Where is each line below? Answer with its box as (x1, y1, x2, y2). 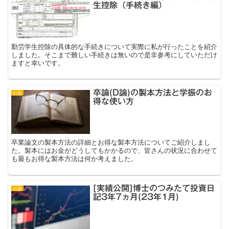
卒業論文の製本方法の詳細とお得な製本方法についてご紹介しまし (11, 137, 211, 147)
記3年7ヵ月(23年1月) (93, 193, 179, 201)
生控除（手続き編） (93, 1, 167, 10)
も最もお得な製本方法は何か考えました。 (11, 153, 138, 164)
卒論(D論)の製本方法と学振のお (93, 88, 213, 97)
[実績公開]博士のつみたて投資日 (93, 184, 215, 193)
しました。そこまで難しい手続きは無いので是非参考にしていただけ (11, 49, 218, 59)
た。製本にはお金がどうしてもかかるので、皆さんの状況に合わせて (11, 145, 218, 155)
